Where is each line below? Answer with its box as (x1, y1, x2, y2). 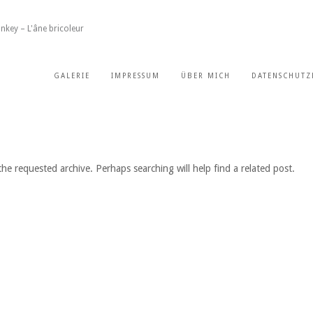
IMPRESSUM (111, 72, 160, 80)
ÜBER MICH (181, 72, 231, 80)
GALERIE (54, 72, 90, 80)
